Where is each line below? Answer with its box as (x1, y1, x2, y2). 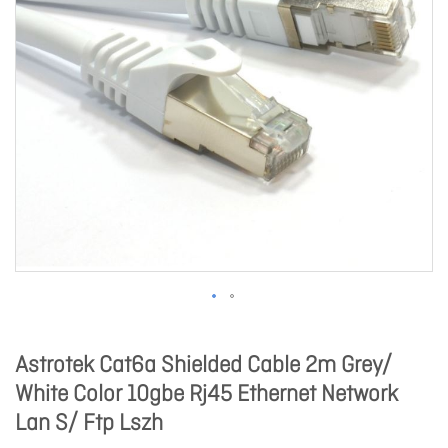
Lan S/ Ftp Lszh (15, 410, 163, 438)
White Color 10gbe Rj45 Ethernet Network (15, 381, 398, 409)
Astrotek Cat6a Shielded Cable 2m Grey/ (15, 352, 392, 380)
